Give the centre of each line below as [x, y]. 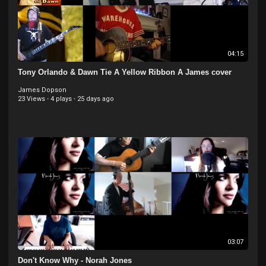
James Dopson [42, 90]
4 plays [61, 99]
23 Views [31, 99]
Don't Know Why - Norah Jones [75, 260]
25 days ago [96, 99]
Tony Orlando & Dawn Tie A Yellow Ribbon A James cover [125, 72]
